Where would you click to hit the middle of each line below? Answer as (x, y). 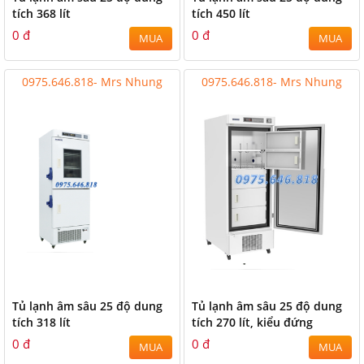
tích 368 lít (41, 13)
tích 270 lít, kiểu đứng (252, 322)
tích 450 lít (221, 13)
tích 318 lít (41, 322)
